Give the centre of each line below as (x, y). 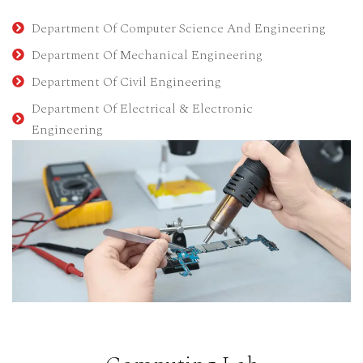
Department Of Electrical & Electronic (142, 108)
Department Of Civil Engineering (126, 81)
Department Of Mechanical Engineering (147, 55)
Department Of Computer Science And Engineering (178, 28)
